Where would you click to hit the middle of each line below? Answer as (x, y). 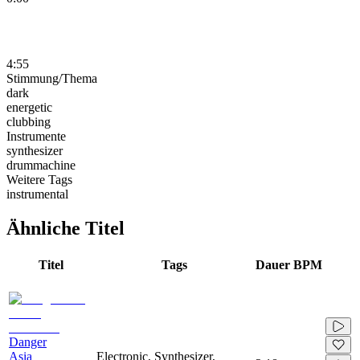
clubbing (29, 121)
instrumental (37, 194)
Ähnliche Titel (65, 228)
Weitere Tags (39, 179)
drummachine (41, 165)
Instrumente (36, 136)
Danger (28, 342)
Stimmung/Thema (52, 78)
